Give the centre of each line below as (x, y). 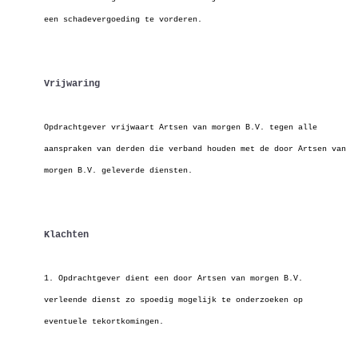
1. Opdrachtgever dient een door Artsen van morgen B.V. (173, 278)
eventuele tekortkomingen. (104, 322)
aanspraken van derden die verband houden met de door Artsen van (195, 149)
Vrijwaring (72, 84)
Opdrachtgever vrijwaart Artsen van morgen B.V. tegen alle (181, 127)
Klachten (66, 235)
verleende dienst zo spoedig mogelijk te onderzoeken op (173, 300)
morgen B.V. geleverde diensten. (118, 171)
